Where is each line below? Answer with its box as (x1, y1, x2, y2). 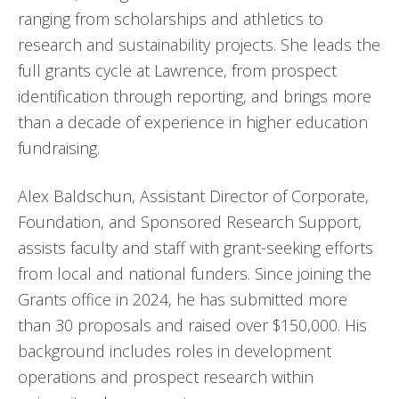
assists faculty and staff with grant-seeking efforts (18, 237, 373, 258)
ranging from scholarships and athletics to (18, 8, 323, 29)
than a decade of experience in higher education (18, 111, 368, 133)
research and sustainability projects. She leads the (18, 34, 380, 55)
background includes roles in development (18, 340, 331, 362)
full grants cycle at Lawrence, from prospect (18, 60, 337, 81)
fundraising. (18, 137, 100, 159)
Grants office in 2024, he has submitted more (18, 289, 347, 310)
